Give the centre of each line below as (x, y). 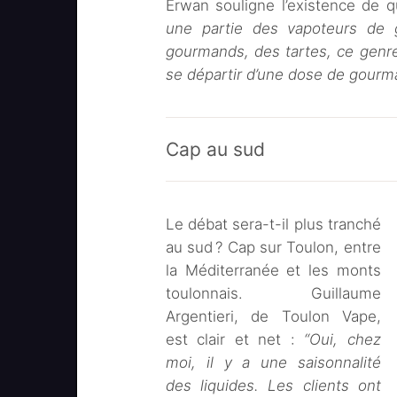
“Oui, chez (343, 339)
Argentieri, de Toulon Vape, (273, 316)
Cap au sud (215, 149)
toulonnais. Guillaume (273, 293)
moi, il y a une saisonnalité (273, 362)
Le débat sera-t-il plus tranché (273, 224)
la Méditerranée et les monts (273, 270)
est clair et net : (235, 339)
